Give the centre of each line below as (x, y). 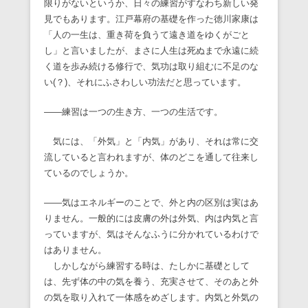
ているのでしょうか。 (89, 173)
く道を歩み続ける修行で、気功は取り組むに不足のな (151, 67)
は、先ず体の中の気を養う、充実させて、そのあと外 (151, 282)
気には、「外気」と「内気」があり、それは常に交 (151, 142)
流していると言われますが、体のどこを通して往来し (151, 157)
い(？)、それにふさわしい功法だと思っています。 (145, 82)
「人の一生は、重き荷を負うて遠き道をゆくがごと (147, 35)
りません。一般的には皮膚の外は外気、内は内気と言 (151, 219)
